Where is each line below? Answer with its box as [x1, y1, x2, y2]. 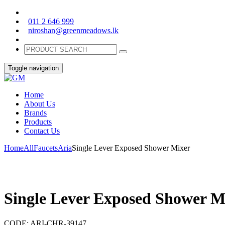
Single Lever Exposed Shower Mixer [72, 144, 190, 152]
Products [24, 118, 52, 126]
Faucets [34, 144, 58, 152]
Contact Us [24, 127, 60, 135]
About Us [24, 99, 55, 108]
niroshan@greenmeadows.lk [28, 26, 119, 35]
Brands [24, 108, 47, 117]
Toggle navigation [8, 64, 59, 72]
